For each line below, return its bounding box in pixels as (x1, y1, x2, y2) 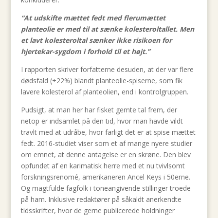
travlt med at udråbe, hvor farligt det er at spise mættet (20, 127, 196, 137)
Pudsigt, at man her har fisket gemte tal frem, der (20, 105, 177, 114)
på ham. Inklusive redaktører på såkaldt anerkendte (20, 195, 182, 204)
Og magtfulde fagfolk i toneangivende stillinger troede (20, 183, 191, 193)
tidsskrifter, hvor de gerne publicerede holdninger (20, 206, 175, 215)
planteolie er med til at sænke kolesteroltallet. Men (20, 24, 194, 34)
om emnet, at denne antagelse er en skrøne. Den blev (20, 150, 191, 159)
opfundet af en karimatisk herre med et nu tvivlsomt (20, 161, 185, 170)
